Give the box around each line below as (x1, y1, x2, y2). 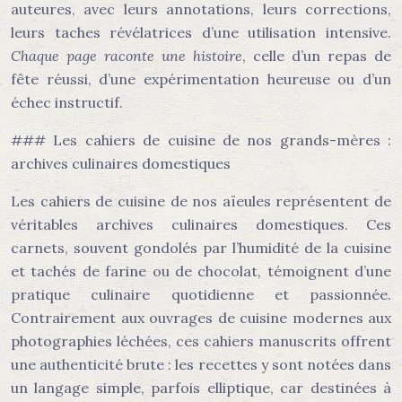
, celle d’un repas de (242, 47, 391, 65)
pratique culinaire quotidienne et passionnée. (11, 285, 391, 303)
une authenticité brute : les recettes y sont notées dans (11, 355, 391, 373)
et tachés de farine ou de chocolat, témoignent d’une (11, 262, 391, 280)
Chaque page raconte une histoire (11, 47, 242, 65)
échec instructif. (11, 93, 123, 111)
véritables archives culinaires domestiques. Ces (11, 215, 391, 233)
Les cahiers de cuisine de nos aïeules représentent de (11, 192, 391, 210)
